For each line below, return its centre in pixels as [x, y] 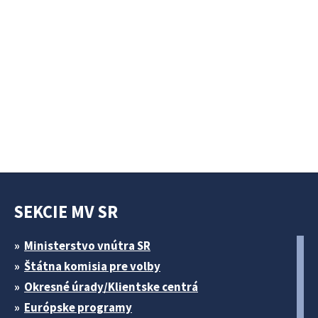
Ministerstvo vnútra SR [87, 245]
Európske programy [78, 307]
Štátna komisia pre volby [92, 266]
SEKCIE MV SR [66, 212]
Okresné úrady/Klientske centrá [111, 286]
